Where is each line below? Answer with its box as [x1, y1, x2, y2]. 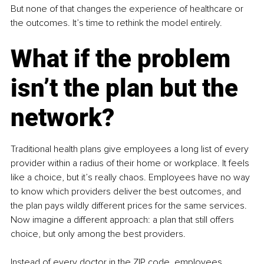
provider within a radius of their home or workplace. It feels [11, 157, 252, 170]
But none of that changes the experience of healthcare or [11, 3, 246, 15]
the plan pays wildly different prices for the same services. [11, 200, 249, 212]
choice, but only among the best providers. [11, 228, 186, 240]
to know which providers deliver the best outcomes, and [11, 186, 243, 198]
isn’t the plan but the [11, 74, 244, 103]
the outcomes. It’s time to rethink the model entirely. [11, 17, 222, 29]
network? [11, 103, 114, 133]
